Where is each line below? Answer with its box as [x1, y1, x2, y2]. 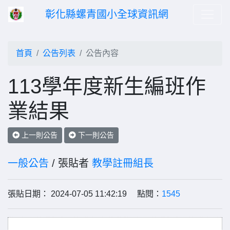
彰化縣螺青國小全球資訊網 [45, 9, 168, 20]
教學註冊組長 [92, 158, 154, 169]
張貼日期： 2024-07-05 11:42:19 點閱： [8, 189, 162, 198]
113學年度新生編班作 [8, 75, 206, 98]
